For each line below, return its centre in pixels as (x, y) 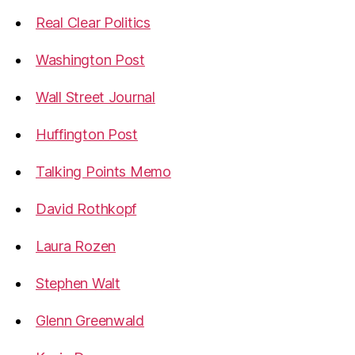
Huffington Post (87, 134)
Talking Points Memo (103, 172)
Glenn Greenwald (90, 321)
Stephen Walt (78, 283)
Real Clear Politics (93, 23)
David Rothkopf (86, 209)
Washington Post (90, 60)
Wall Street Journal (95, 97)
